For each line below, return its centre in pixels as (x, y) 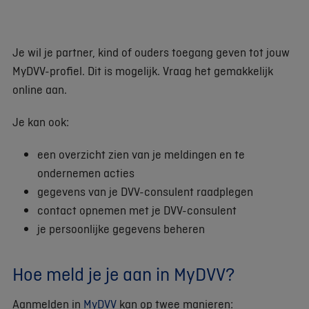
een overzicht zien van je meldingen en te (141, 154)
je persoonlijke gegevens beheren (121, 228)
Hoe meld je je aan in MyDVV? (123, 273)
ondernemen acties (86, 172)
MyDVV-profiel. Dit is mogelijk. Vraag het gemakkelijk (143, 70)
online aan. (41, 89)
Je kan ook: (41, 121)
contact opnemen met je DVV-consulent (137, 210)
